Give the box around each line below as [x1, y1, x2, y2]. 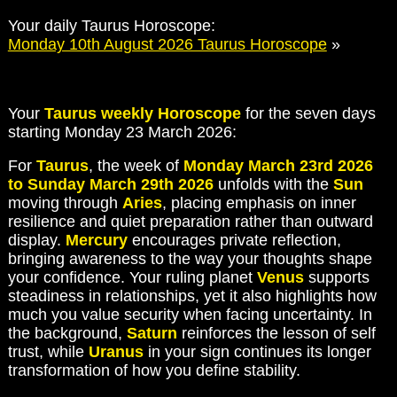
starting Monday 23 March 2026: [7, 122, 237, 141]
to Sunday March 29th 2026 [7, 175, 214, 194]
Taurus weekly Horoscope [43, 104, 241, 122]
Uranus [88, 343, 144, 362]
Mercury [65, 231, 128, 250]
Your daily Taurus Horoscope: [7, 17, 215, 35]
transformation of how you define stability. [7, 362, 300, 380]
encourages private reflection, [127, 231, 341, 250]
